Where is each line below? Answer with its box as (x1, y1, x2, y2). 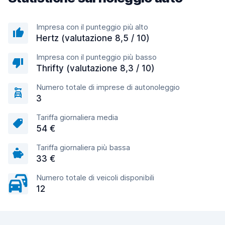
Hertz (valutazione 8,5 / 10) (36, 33, 150, 43)
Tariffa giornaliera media (36, 113, 118, 122)
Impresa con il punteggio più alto (36, 22, 148, 32)
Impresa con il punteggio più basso (36, 52, 157, 62)
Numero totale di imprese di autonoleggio (36, 82, 180, 92)
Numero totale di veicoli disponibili (36, 173, 154, 182)
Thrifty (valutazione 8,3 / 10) (36, 63, 155, 73)
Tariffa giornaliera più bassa (36, 143, 130, 152)
